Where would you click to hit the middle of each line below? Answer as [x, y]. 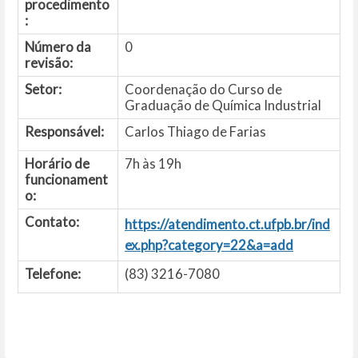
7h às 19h [153, 163]
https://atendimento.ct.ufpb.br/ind [227, 224]
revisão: [49, 62]
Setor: [43, 89]
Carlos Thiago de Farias [195, 131]
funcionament [66, 179]
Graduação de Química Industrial [224, 105]
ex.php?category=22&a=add [209, 245]
